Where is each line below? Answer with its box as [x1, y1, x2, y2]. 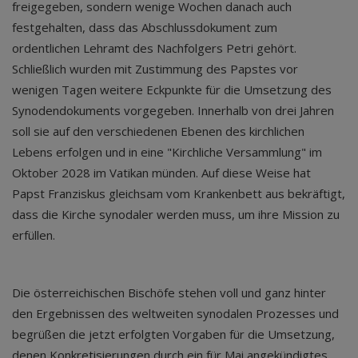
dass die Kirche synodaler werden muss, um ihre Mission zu [12, 205, 340, 222]
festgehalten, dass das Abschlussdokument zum [12, 18, 277, 35]
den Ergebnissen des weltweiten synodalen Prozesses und [12, 304, 339, 321]
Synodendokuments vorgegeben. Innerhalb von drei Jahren [12, 101, 334, 118]
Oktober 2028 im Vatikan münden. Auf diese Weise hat [12, 164, 311, 181]
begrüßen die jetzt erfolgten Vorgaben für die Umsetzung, [12, 325, 335, 342]
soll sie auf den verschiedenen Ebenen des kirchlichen [12, 122, 304, 139]
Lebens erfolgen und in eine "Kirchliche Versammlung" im [12, 143, 322, 160]
